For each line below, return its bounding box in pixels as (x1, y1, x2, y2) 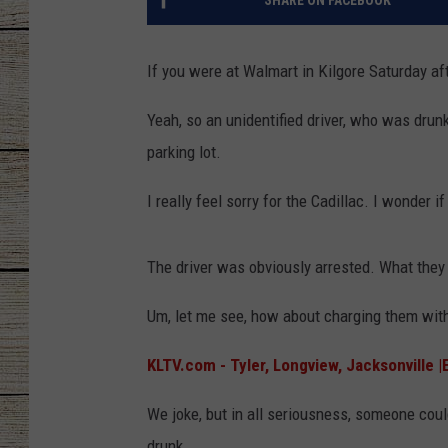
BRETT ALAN (359, 232, 433, 248)
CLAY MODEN (359, 132, 436, 148)
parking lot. (147, 142, 221, 162)
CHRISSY (359, 32, 412, 48)
